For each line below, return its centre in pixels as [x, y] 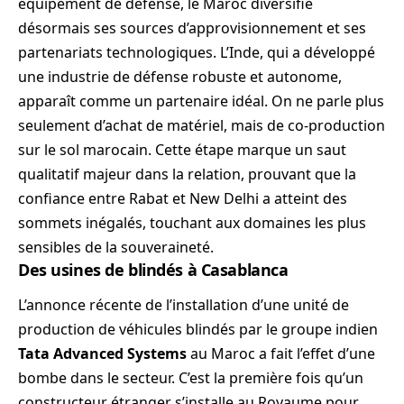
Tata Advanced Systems [102, 354]
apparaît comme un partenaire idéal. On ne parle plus [201, 101]
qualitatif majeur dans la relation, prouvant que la [187, 174]
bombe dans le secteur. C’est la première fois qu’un [191, 378]
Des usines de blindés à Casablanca [153, 269]
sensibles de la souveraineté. [116, 247]
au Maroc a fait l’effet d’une [281, 354]
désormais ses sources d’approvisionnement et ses [192, 28]
